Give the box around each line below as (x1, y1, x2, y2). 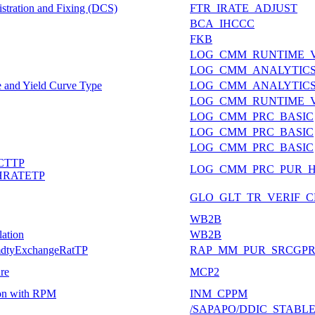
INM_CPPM (190, 287, 247, 300)
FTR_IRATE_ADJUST (190, 1, 297, 14)
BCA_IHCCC (190, 17, 255, 30)
